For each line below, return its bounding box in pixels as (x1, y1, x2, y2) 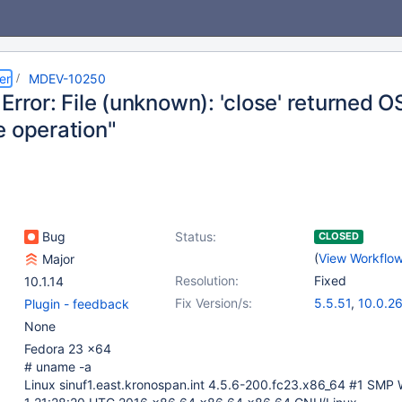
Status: (175, 229, 216, 244)
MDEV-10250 (29, 71, 106, 86)
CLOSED (319, 230, 359, 242)
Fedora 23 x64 (24, 341, 111, 356)
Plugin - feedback (24, 296, 129, 311)
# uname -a (24, 359, 92, 374)
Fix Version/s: (175, 295, 252, 310)
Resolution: (175, 273, 239, 288)
